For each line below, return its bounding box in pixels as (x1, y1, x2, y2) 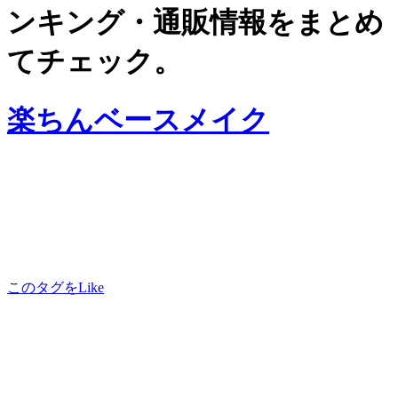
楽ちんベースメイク (7, 103, 269, 136)
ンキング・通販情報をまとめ (7, 6, 384, 39)
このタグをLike (7, 280, 104, 296)
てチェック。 (7, 45, 182, 78)
